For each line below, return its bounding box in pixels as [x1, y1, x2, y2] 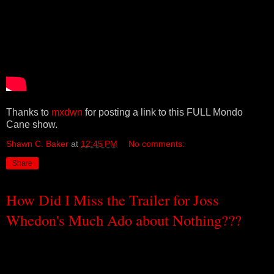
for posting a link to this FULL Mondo [83, 106, 243, 117]
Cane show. [6, 119, 57, 130]
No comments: [128, 138, 185, 149]
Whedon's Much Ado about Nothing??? [6, 209, 242, 230]
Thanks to [6, 106, 51, 117]
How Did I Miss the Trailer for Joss [6, 189, 219, 210]
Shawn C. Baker [6, 138, 68, 149]
